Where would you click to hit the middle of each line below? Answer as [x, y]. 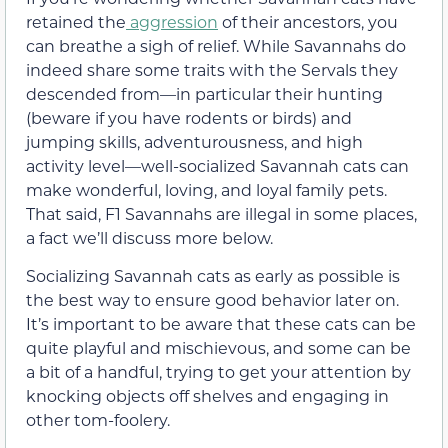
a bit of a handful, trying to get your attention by [218, 371]
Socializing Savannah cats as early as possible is [213, 275]
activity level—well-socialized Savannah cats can [217, 165]
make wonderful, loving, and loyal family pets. [206, 189]
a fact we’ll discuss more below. [149, 237]
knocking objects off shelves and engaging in [207, 395]
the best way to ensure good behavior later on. [212, 299]
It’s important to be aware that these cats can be [221, 323]
